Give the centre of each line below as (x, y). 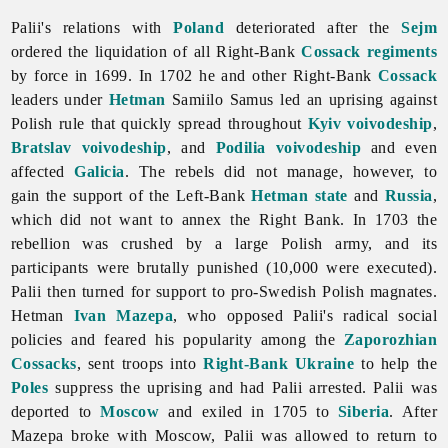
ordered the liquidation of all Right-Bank (156, 51)
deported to (55, 411)
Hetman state (299, 195)
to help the (396, 363)
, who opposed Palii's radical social (305, 315)
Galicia (99, 171)
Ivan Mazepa (123, 315)
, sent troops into (140, 363)
